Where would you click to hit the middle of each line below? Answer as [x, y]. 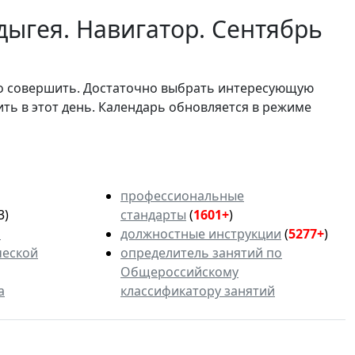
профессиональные [182, 195]
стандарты [153, 214]
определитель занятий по [201, 252]
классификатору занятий [198, 290]
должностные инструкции [201, 233]
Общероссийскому [179, 271]
